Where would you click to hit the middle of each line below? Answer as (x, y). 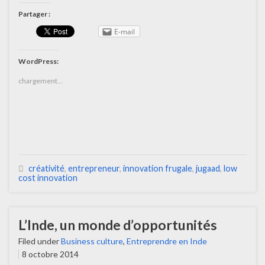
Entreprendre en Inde (167, 241)
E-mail (125, 31)
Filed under (40, 241)
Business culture (92, 241)
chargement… (41, 80)
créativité (46, 168)
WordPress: (38, 61)
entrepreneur (94, 168)
